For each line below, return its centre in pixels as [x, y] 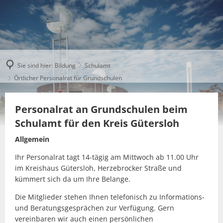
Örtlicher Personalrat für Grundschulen [68, 78]
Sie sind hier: [35, 65]
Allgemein [32, 139]
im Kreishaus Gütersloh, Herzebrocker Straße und [98, 168]
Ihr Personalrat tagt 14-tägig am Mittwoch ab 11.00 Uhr [107, 157]
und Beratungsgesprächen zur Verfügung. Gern [95, 208]
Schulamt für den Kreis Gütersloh [97, 123]
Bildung [65, 65]
